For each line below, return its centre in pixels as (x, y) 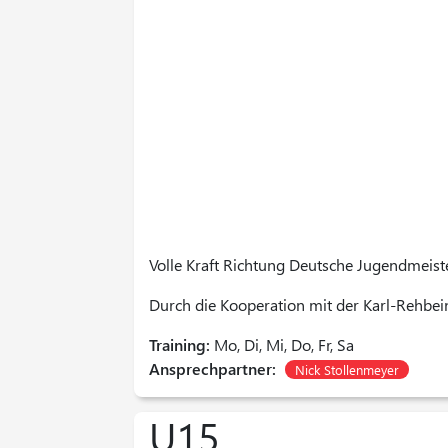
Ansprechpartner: (213, 368)
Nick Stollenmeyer (347, 369)
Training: (180, 344)
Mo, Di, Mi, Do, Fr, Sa (282, 344)
